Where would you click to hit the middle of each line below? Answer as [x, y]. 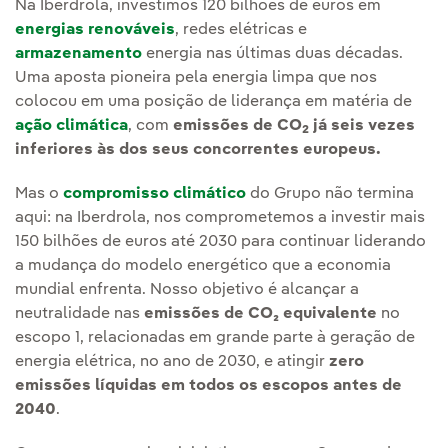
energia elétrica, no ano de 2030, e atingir [172, 361]
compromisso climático [154, 193]
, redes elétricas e [241, 29]
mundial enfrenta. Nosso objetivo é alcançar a [187, 289]
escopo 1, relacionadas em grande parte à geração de [215, 337]
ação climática [71, 125]
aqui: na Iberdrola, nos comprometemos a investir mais [220, 217]
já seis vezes [362, 125]
